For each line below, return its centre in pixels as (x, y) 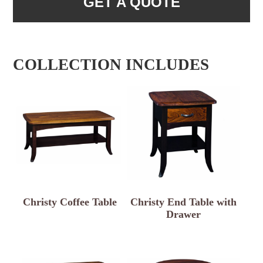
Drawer (184, 215)
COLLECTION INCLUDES (111, 64)
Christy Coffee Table (70, 202)
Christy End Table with (184, 202)
